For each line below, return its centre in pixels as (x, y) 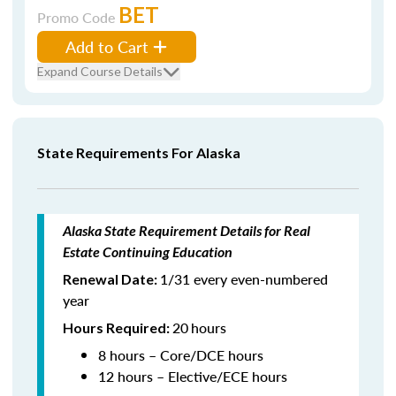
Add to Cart (107, 46)
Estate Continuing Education (148, 251)
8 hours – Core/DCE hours (181, 355)
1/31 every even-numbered (244, 279)
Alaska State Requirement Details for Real (187, 230)
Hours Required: (118, 327)
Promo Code (78, 17)
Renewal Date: (111, 279)
